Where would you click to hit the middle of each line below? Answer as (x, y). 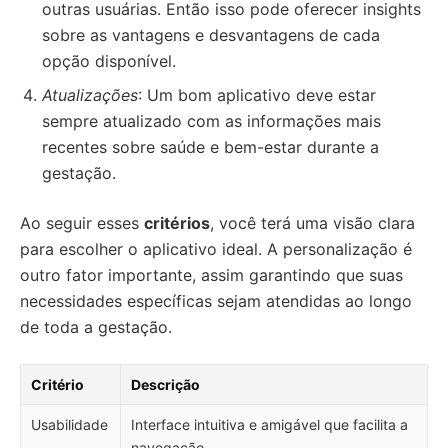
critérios (177, 223)
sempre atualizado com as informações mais (211, 121)
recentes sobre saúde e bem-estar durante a (210, 147)
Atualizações (90, 95)
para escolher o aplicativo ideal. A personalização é (216, 249)
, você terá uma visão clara (312, 223)
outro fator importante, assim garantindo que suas (211, 275)
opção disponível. (109, 61)
